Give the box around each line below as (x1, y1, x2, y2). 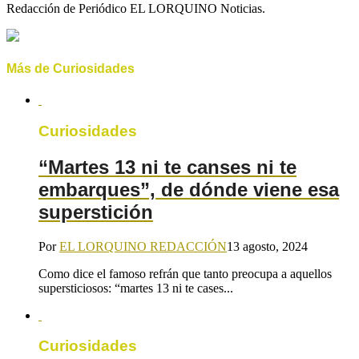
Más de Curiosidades (6, 61, 135, 75)
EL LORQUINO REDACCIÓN (59, 239, 227, 253)
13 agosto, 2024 (227, 239, 308, 253)
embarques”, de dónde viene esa (38, 178, 339, 200)
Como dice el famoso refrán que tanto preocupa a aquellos (38, 266, 332, 280)
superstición (38, 200, 153, 223)
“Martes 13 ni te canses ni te (38, 155, 296, 178)
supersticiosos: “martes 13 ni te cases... (38, 280, 233, 295)
